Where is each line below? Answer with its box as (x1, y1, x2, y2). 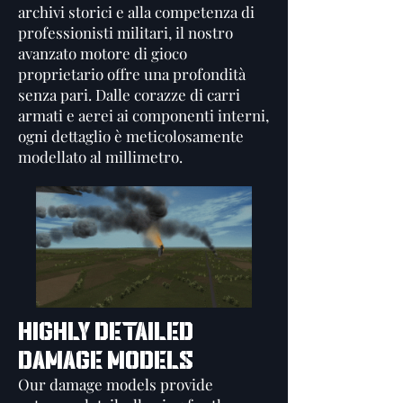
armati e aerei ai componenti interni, (18, 105, 269, 125)
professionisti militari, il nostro (18, 22, 233, 42)
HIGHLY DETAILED (18, 317, 193, 345)
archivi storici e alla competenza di (18, 2, 255, 22)
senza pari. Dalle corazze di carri (18, 85, 240, 104)
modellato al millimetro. (18, 147, 183, 166)
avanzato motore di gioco (18, 43, 187, 63)
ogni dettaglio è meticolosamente (18, 126, 244, 146)
